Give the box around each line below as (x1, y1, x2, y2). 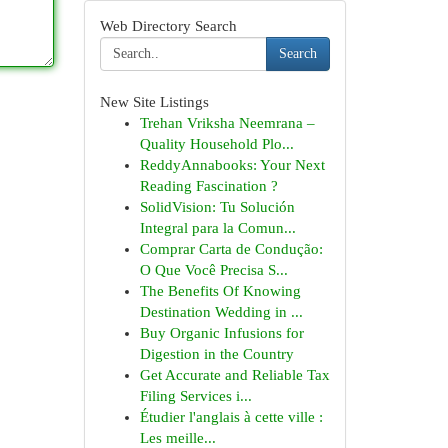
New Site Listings (99, 94, 209, 110)
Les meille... (139, 430, 216, 446)
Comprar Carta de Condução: (139, 241, 323, 257)
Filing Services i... (139, 388, 252, 404)
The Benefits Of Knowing (139, 283, 301, 299)
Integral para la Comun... (139, 220, 296, 236)
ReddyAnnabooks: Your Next (139, 157, 325, 173)
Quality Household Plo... (139, 136, 294, 152)
